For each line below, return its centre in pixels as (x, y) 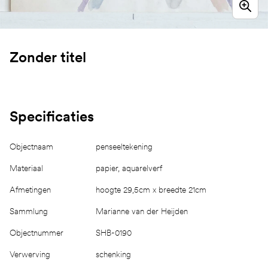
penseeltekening (124, 146)
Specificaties (52, 116)
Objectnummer (36, 232)
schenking (113, 254)
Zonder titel (48, 57)
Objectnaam (31, 146)
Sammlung (29, 211)
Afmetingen (30, 189)
